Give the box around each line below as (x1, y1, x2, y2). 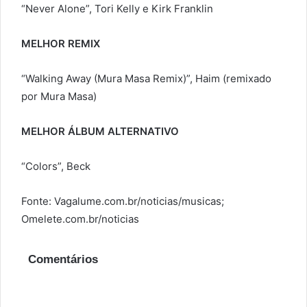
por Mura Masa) (21, 90, 97, 103)
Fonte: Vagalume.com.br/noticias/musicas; (21, 195, 224, 208)
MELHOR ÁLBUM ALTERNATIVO (21, 125, 179, 138)
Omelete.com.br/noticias (21, 212, 139, 226)
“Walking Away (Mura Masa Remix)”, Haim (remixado (21, 72, 271, 86)
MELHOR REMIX (21, 37, 100, 51)
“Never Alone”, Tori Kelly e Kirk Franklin (21, 2, 213, 16)
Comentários (28, 253, 98, 267)
